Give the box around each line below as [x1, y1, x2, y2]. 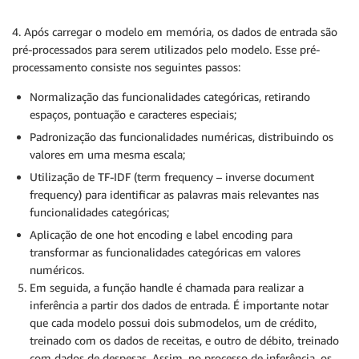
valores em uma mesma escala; [30, 147, 185, 161]
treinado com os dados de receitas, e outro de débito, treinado [30, 333, 339, 347]
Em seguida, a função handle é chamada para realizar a [30, 280, 304, 294]
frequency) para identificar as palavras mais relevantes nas [30, 188, 319, 201]
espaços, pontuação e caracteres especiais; [30, 107, 236, 121]
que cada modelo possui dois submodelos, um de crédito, [30, 316, 317, 329]
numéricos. [30, 263, 84, 276]
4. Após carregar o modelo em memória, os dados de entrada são [12, 25, 337, 38]
